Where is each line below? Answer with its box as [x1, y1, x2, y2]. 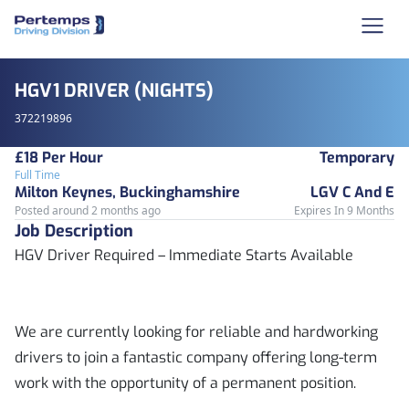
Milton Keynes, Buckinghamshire [15, 183, 240, 202]
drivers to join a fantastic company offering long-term [15, 348, 377, 367]
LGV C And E [310, 183, 394, 202]
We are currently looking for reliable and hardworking [15, 322, 378, 341]
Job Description [15, 220, 133, 242]
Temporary [320, 148, 394, 167]
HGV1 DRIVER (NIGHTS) [15, 79, 214, 103]
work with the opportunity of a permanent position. [15, 373, 356, 393]
